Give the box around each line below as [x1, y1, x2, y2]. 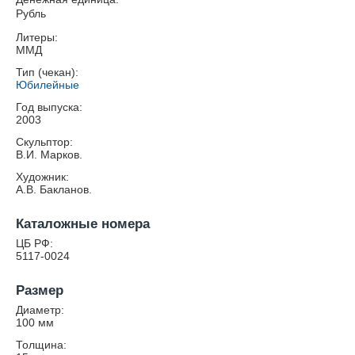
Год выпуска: [16, 101, 82, 113]
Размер [16, 283, 63, 298]
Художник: [16, 170, 69, 183]
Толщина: [16, 338, 67, 351]
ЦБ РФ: [16, 237, 53, 250]
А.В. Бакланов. [16, 183, 92, 196]
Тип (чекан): [16, 66, 78, 78]
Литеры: [16, 31, 58, 44]
